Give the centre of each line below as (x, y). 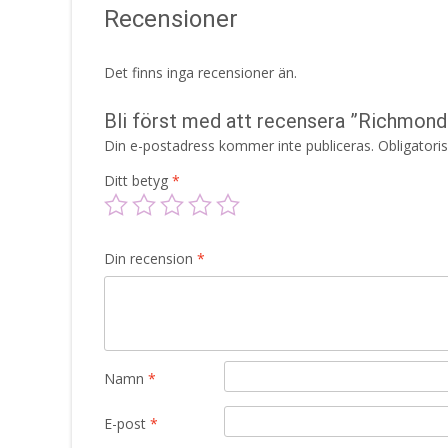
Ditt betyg (138, 180)
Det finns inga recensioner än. (200, 72)
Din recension (150, 258)
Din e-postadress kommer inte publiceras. (239, 145)
